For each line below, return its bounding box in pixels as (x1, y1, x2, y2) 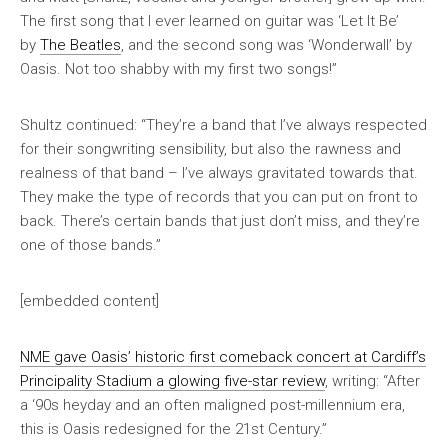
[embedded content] (20, 291, 159, 310)
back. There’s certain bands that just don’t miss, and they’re (20, 211, 420, 230)
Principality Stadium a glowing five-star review (20, 371, 325, 390)
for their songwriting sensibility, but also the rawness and (20, 139, 401, 158)
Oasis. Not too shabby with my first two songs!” (20, 59, 337, 78)
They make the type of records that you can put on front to (20, 187, 418, 206)
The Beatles (40, 35, 121, 54)
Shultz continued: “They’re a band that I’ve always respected (20, 115, 427, 134)
